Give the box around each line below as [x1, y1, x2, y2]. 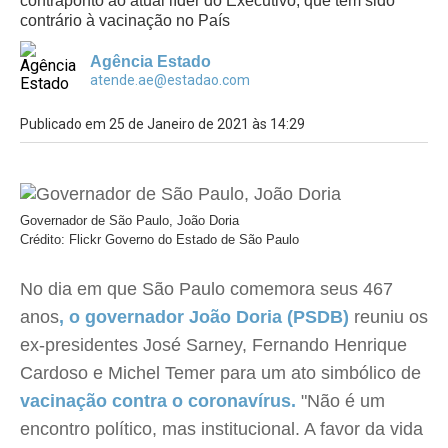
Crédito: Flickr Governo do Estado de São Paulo [20, 232, 299, 247]
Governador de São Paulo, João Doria [20, 213, 239, 228]
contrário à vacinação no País [20, 12, 230, 29]
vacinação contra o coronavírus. [20, 391, 301, 411]
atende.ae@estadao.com [90, 72, 250, 88]
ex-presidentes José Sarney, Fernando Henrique [20, 335, 407, 355]
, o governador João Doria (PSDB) [59, 307, 354, 327]
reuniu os [354, 307, 428, 327]
